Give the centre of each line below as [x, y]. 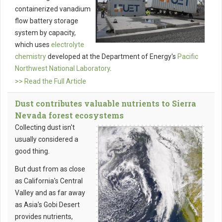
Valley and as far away [50, 193]
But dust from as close [50, 169]
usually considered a [47, 139]
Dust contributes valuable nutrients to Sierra [106, 104]
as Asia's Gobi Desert [47, 205]
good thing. [32, 151]
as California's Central [49, 181]
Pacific [188, 57]
